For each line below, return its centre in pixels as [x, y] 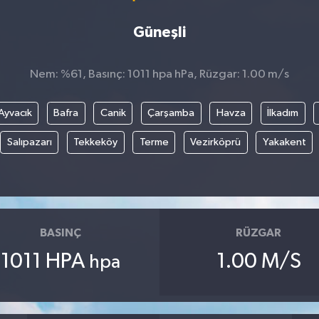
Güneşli [159, 33]
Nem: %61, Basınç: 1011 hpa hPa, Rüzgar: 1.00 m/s [159, 75]
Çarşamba [171, 113]
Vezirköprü [216, 142]
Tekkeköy [96, 142]
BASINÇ [60, 233]
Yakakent [284, 142]
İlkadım [283, 113]
